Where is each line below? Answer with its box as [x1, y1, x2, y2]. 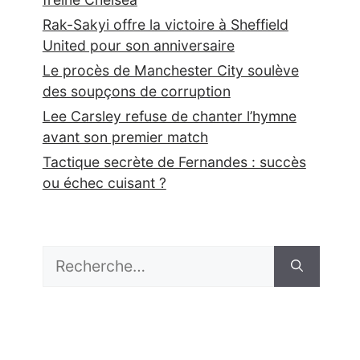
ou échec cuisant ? [42, 174, 166, 191]
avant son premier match [42, 129, 208, 145]
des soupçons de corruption [42, 83, 231, 100]
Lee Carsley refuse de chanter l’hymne [42, 108, 297, 125]
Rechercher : [41, 247, 126, 264]
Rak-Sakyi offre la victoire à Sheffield [42, 16, 288, 33]
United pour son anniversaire [42, 37, 235, 54]
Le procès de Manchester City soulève [42, 62, 299, 79]
